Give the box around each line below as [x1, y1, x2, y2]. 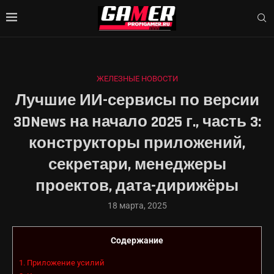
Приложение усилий [25, 258, 105, 268]
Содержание [111, 235, 163, 245]
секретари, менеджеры [48, 154, 226, 175]
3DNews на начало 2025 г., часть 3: [13, 111, 261, 132]
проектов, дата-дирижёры [35, 176, 239, 196]
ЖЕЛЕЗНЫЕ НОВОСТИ [96, 73, 178, 83]
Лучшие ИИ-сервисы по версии [15, 90, 259, 111]
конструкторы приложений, [29, 133, 245, 154]
